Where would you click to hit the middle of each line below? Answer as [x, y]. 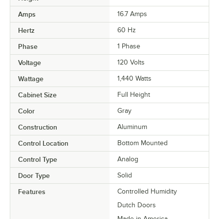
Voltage [30, 63]
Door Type [34, 176]
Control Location [43, 143]
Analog [128, 159]
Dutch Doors [137, 205]
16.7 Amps [132, 14]
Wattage [31, 79]
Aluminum [132, 127]
